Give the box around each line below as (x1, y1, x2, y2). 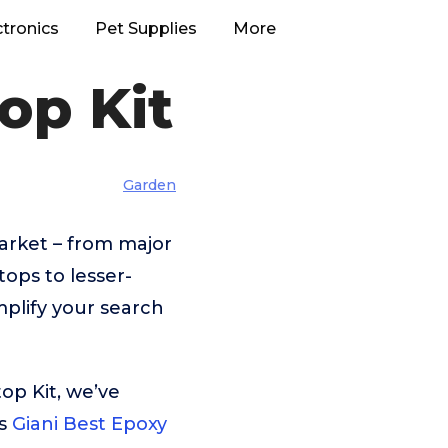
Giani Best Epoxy (12, 413, 167, 435)
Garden (123, 176, 176, 194)
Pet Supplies (95, 19, 197, 38)
